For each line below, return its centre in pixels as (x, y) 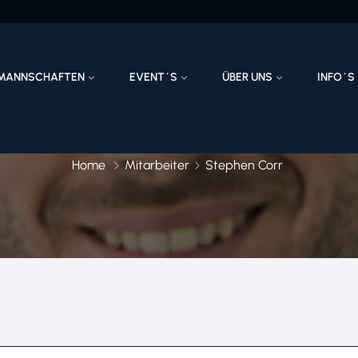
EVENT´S (154, 77)
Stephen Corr (244, 165)
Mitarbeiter (157, 165)
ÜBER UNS (247, 77)
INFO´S (336, 77)
